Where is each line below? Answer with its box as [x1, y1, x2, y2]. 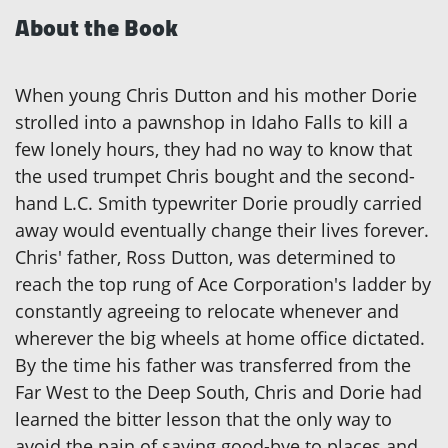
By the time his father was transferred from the [15, 353, 411, 378]
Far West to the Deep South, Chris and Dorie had [15, 380, 422, 405]
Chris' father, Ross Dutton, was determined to [15, 245, 396, 270]
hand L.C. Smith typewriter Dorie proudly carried [15, 191, 422, 216]
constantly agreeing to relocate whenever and [15, 299, 399, 324]
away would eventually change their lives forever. [15, 218, 429, 243]
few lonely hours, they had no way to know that [15, 137, 412, 162]
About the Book [15, 5, 178, 51]
